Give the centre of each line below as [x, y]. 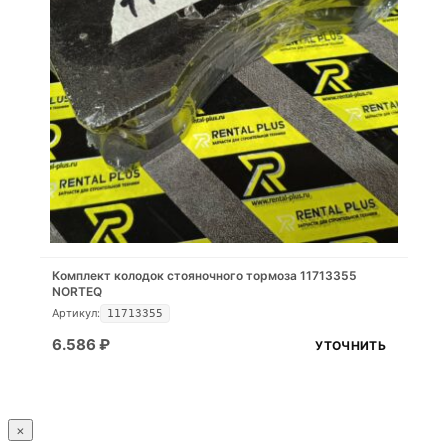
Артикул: [76, 313]
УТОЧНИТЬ [350, 345]
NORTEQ [77, 292]
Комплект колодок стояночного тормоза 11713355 [204, 276]
